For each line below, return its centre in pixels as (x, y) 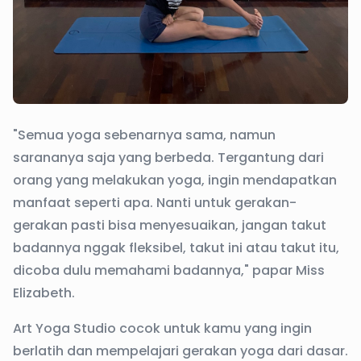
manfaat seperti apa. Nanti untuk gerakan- (155, 203)
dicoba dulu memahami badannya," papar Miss (169, 271)
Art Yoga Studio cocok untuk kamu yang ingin (162, 329)
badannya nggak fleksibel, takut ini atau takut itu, (176, 248)
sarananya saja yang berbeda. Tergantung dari (168, 158)
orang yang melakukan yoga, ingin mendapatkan (175, 180)
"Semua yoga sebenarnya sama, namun (144, 135)
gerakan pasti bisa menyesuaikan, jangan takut (170, 226)
